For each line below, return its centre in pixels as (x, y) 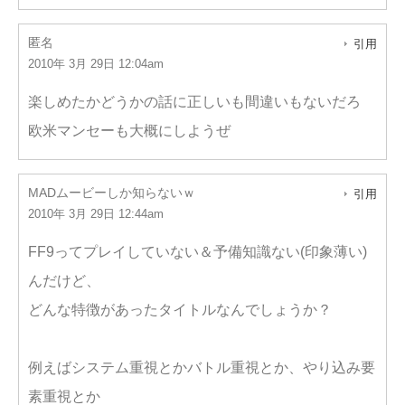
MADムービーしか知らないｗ (112, 193)
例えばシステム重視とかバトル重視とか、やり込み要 (202, 367)
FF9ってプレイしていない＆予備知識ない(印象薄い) (198, 252)
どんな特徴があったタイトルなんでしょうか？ (180, 310)
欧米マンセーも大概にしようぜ (129, 131)
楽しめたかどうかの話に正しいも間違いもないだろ (194, 102)
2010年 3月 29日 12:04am (96, 64)
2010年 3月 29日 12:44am (96, 214)
